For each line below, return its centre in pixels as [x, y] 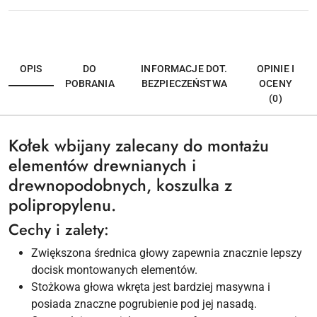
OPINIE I [276, 69]
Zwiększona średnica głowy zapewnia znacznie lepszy [167, 253]
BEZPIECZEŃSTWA [184, 84]
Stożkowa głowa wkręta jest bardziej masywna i [151, 287]
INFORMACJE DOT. [184, 69]
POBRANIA [90, 84]
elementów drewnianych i [102, 166]
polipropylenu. [62, 206]
